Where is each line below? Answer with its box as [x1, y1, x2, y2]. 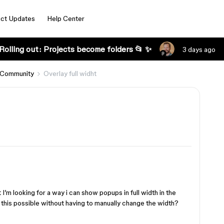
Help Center [46, 14, 84, 22]
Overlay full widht [43, 69, 96, 77]
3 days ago [182, 45, 215, 53]
